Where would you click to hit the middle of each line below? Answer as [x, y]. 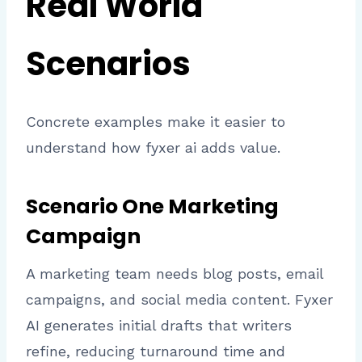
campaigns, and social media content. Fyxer [179, 300]
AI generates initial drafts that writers [159, 326]
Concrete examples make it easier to [156, 122]
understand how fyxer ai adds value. [153, 148]
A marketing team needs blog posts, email [175, 274]
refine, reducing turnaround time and [156, 351]
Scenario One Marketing [152, 206]
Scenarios [108, 64]
